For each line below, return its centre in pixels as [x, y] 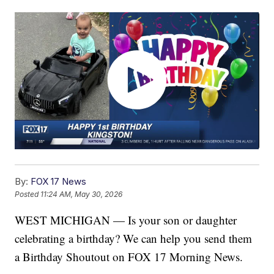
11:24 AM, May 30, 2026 [82, 194]
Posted [28, 194]
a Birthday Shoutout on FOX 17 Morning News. [129, 257]
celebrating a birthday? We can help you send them [134, 239]
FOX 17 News [59, 182]
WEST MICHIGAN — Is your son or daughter [126, 220]
